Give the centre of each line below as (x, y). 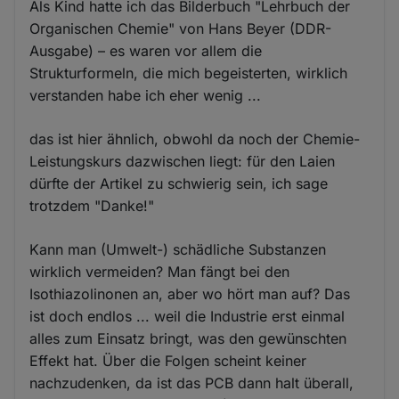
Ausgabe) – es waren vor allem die (146, 50)
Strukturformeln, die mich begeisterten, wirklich (189, 73)
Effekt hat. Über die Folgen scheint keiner (168, 360)
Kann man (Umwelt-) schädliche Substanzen (178, 249)
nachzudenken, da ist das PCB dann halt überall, (192, 383)
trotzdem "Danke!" (92, 205)
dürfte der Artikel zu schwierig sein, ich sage (179, 183)
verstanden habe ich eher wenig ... (146, 95)
